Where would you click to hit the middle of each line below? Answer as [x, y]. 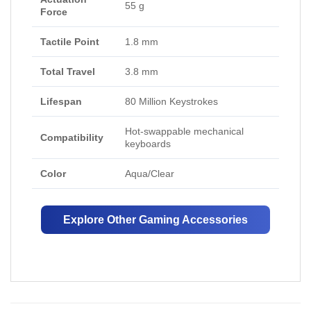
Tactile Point [70, 42]
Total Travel [68, 72]
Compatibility [72, 138]
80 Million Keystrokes [171, 102]
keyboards [148, 144]
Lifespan [61, 102]
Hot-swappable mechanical [184, 132]
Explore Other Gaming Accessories [155, 220]
